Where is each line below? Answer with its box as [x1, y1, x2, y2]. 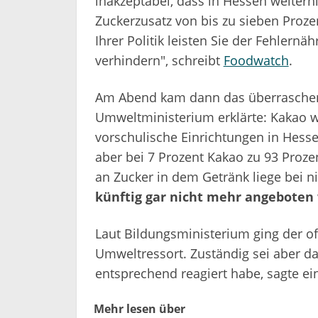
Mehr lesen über [94, 300, 185, 317]
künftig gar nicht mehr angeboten [94, 187, 314, 205]
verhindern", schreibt [94, 51, 224, 69]
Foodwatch [223, 51, 289, 69]
